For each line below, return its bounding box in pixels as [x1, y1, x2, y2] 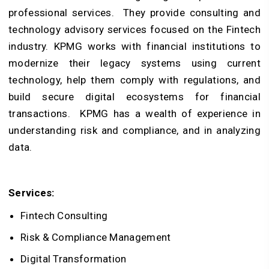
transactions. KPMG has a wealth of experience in [8, 107, 261, 119]
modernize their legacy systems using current [8, 56, 261, 69]
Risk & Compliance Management [20, 231, 171, 243]
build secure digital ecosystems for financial [8, 90, 261, 103]
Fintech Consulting [20, 209, 108, 222]
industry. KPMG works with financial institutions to [8, 40, 261, 52]
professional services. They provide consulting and [8, 6, 261, 19]
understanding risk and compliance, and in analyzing [8, 124, 261, 136]
